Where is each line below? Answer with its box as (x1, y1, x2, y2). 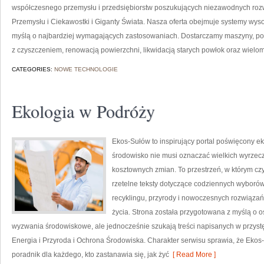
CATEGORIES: (12, 66, 54, 72)
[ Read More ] (169, 250, 216, 259)
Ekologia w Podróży (12, 99, 155, 123)
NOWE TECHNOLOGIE (54, 66, 118, 72)
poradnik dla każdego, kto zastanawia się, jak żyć (12, 250, 169, 259)
